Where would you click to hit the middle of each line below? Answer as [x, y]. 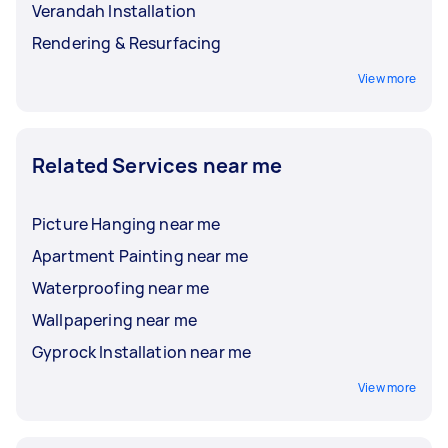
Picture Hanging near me [126, 223]
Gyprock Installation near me [142, 351]
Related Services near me [157, 165]
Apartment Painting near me [140, 255]
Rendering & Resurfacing [127, 42]
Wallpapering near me [114, 319]
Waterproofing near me [121, 287]
